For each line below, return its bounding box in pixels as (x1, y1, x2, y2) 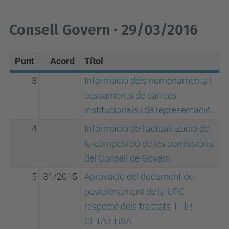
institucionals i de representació (84, 105, 211, 116)
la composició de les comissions (84, 138, 213, 149)
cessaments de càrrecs (84, 90, 177, 101)
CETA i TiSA (84, 216, 131, 226)
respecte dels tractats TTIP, (84, 201, 192, 212)
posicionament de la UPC (84, 186, 185, 197)
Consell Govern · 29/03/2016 (9, 21, 198, 39)
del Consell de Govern (84, 153, 170, 164)
